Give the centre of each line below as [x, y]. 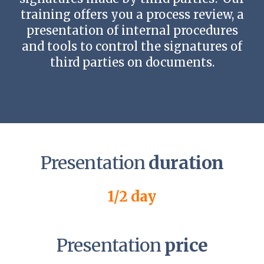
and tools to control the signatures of [132, 46]
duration [186, 162]
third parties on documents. [132, 62]
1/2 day [132, 196]
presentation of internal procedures [132, 30]
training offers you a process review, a [132, 14]
